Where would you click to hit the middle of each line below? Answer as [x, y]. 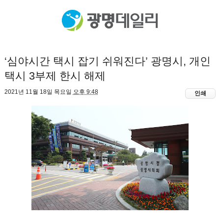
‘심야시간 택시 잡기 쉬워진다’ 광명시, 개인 [107, 61]
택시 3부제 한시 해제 [55, 76]
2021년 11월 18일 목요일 [38, 92]
